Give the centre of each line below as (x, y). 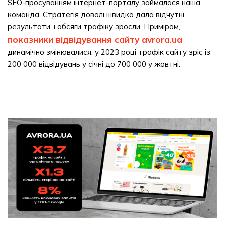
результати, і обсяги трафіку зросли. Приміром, (94, 26)
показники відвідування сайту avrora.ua (95, 39)
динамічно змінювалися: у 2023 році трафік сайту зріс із (109, 52)
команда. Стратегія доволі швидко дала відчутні (96, 14)
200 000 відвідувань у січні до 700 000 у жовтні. (94, 64)
